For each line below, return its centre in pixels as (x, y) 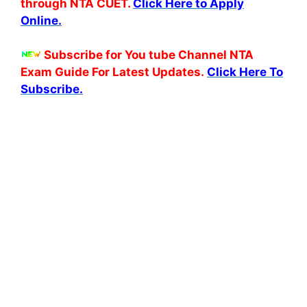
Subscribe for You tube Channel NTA (149, 55)
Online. (41, 20)
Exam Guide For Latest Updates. (112, 72)
